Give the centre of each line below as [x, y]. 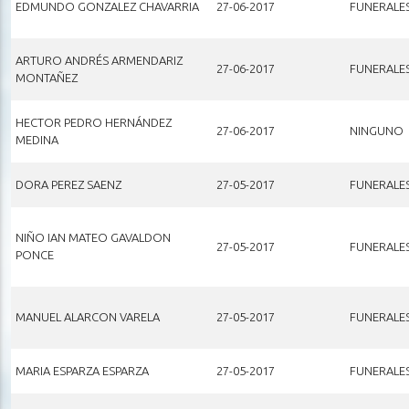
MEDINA [37, 139]
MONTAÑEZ [46, 77]
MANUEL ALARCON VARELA [87, 316]
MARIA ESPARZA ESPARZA [82, 370]
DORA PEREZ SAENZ [68, 184]
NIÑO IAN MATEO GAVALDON [93, 237]
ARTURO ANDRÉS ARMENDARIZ [99, 60]
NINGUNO [376, 130]
